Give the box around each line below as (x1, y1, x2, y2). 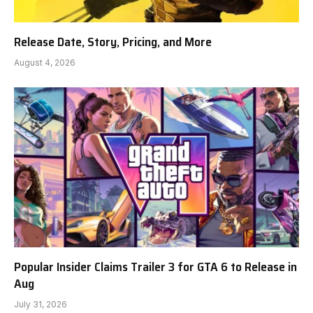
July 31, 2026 (14, 299, 67, 310)
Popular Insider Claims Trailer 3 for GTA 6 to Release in (14, 257, 297, 277)
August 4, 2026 (14, 57, 75, 68)
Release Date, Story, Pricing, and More (14, 31, 212, 52)
